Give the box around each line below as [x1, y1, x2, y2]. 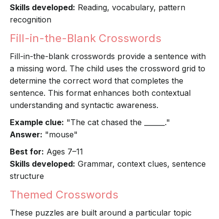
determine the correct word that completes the [10, 76, 183, 86]
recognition [10, 15, 51, 25]
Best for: [10, 147, 44, 157]
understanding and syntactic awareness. [10, 100, 158, 110]
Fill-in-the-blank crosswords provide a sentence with [10, 51, 206, 62]
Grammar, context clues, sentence [75, 159, 206, 169]
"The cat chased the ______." [64, 117, 170, 128]
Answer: [10, 130, 43, 140]
